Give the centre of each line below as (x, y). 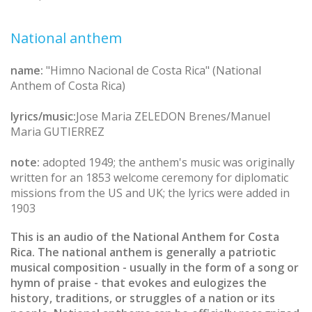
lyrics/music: (43, 116)
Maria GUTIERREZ (57, 131)
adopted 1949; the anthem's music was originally (167, 162)
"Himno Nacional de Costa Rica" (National (154, 70)
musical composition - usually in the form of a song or (155, 267)
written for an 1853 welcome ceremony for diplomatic (149, 177)
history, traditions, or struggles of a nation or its (143, 298)
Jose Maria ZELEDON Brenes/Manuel (173, 116)
